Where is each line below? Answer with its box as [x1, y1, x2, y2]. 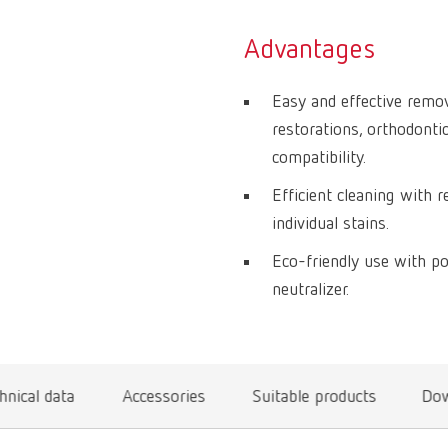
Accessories [122, 387, 205, 406]
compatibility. [272, 149, 366, 167]
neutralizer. [272, 281, 349, 299]
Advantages [244, 36, 375, 64]
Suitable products [252, 387, 376, 406]
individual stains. [272, 215, 389, 233]
